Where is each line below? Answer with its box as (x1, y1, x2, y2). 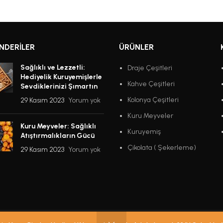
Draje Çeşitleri (127, 64, 172, 73)
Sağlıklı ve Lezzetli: (20, 63, 85, 72)
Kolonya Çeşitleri (127, 96, 179, 105)
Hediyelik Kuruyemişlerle (20, 73, 102, 82)
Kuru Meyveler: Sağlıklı (20, 122, 96, 131)
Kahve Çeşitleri (127, 80, 175, 89)
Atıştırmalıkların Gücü (20, 131, 95, 140)
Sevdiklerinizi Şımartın (20, 82, 98, 91)
